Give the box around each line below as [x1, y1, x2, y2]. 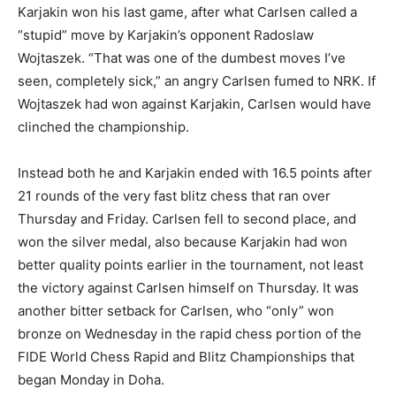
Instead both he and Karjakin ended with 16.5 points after [18, 164, 372, 182]
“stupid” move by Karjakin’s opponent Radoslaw [18, 27, 314, 44]
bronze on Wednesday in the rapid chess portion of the [18, 325, 362, 343]
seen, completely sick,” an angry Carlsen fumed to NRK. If [18, 72, 376, 90]
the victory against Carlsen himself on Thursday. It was [18, 279, 359, 297]
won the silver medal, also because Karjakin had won [18, 233, 347, 251]
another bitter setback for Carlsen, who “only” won [18, 302, 334, 320]
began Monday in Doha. [18, 371, 164, 389]
